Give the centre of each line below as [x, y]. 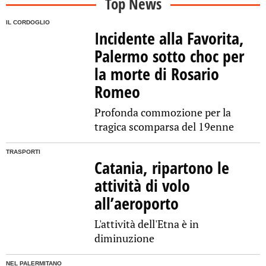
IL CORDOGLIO [28, 23]
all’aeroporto [137, 203]
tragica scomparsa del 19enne [164, 127]
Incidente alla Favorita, [170, 38]
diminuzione [125, 238]
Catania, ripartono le [162, 168]
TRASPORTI [23, 152]
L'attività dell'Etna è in [147, 224]
